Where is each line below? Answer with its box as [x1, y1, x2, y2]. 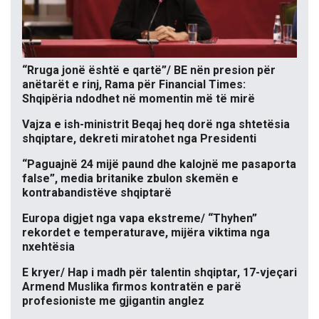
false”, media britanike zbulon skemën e [22, 172, 239, 186]
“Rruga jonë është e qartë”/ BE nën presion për [22, 63, 276, 78]
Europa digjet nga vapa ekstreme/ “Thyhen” [22, 211, 257, 226]
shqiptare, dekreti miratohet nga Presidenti [22, 132, 256, 146]
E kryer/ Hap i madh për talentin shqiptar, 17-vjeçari [22, 266, 297, 280]
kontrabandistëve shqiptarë [22, 186, 172, 200]
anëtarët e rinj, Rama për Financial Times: [22, 78, 246, 92]
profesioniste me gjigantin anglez [22, 294, 204, 308]
